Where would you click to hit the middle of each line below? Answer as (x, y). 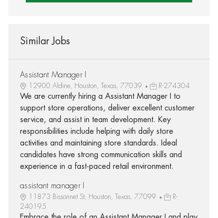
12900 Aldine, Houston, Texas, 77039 (86, 85)
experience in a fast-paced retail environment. (97, 166)
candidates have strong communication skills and (101, 154)
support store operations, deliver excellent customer (107, 108)
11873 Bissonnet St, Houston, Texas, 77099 (93, 196)
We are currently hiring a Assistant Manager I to (100, 96)
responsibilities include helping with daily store (96, 131)
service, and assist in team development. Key (95, 119)
